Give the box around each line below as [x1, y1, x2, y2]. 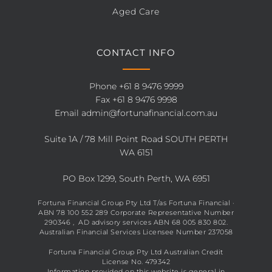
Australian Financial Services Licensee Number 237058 [39, 228, 233, 236]
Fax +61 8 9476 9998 [95, 94, 177, 105]
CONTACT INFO [97, 47, 175, 58]
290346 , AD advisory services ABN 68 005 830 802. [44, 218, 228, 226]
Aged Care [112, 6, 160, 17]
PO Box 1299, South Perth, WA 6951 [62, 173, 210, 184]
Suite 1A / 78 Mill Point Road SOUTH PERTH [44, 134, 228, 144]
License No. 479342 [102, 257, 170, 266]
